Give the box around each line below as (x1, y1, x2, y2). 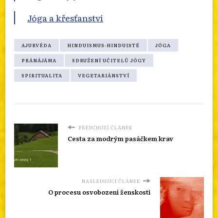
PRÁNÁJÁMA (21, 56, 56, 64)
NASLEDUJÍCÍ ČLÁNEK (82, 177, 141, 184)
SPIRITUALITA (21, 72, 62, 79)
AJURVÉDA (21, 41, 52, 49)
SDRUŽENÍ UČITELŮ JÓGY (72, 56, 146, 64)
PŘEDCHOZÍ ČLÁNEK (77, 124, 133, 131)
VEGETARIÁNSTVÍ (78, 72, 129, 79)
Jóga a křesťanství (27, 11, 103, 24)
